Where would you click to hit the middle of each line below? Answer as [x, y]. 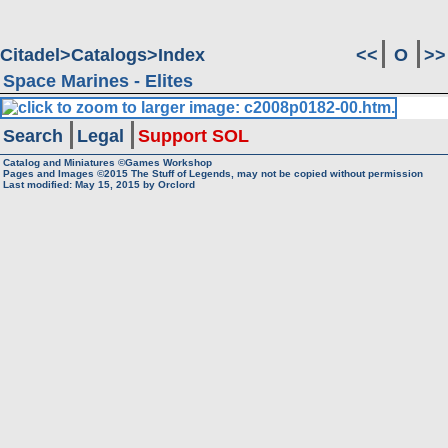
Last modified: [39, 184]
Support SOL [193, 136]
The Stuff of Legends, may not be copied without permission [275, 173]
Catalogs [109, 55]
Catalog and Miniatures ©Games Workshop [107, 162]
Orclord [176, 184]
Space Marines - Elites [98, 81]
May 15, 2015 [107, 184]
